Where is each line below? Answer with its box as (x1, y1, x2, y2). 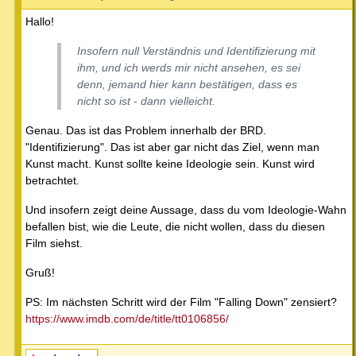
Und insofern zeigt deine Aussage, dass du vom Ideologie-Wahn (25, 203, 346, 217)
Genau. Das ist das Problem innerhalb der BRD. (25, 124, 266, 137)
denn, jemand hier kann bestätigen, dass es (77, 78, 297, 91)
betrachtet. (25, 174, 79, 188)
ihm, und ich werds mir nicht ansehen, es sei (77, 61, 300, 75)
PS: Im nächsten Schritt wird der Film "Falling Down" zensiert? (25, 296, 337, 309)
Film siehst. (25, 237, 83, 250)
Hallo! (25, 15, 54, 29)
